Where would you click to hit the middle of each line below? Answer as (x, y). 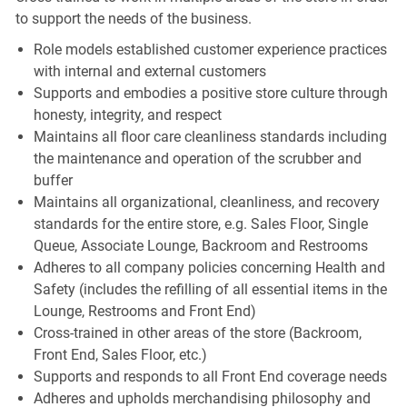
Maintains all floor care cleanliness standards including (210, 136)
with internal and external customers (149, 71)
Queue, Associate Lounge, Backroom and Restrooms (200, 245)
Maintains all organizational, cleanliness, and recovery (206, 202)
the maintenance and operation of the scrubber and (197, 158)
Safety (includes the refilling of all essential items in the (210, 289)
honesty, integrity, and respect (127, 114)
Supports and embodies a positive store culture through (210, 93)
